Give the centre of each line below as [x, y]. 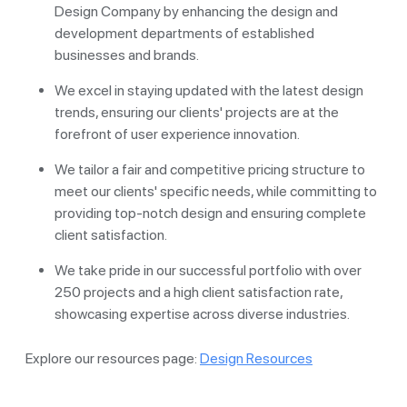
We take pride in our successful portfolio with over [208, 270]
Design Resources [256, 358]
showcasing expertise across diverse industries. [202, 313]
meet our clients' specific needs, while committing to [216, 191]
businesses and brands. [127, 55]
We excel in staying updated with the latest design [209, 90]
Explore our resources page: [113, 358]
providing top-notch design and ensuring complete [210, 213]
